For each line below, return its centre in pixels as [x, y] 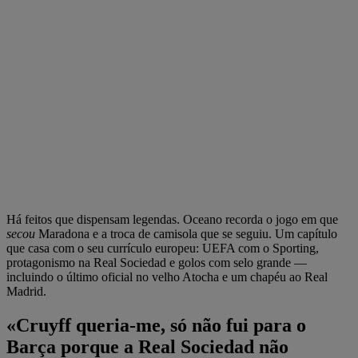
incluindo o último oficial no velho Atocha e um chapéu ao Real [167, 277]
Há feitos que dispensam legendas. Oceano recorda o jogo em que [172, 220]
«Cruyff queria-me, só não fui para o [156, 326]
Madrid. [26, 292]
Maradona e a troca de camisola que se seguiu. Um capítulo [186, 234]
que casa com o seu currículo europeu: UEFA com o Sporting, [163, 249]
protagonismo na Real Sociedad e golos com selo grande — [157, 263]
